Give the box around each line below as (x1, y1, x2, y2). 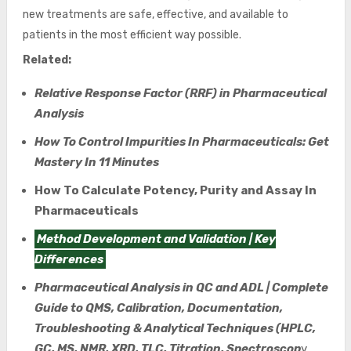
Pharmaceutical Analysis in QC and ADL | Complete (34, 280, 328, 295)
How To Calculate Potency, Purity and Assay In (34, 183, 317, 197)
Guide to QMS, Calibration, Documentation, (34, 301, 283, 315)
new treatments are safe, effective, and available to (22, 8, 288, 21)
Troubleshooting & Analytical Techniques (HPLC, (34, 321, 316, 335)
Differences (34, 252, 103, 266)
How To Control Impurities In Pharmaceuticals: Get (34, 135, 329, 149)
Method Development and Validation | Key (36, 232, 276, 246)
